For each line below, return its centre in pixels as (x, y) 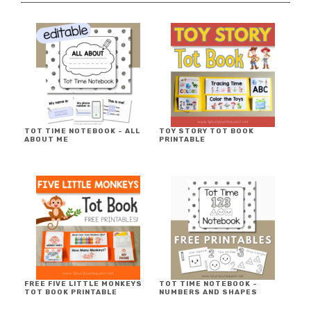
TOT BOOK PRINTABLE (72, 293)
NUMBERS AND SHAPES (208, 293)
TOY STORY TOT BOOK (207, 132)
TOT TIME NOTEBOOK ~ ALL (82, 132)
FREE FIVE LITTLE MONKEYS (83, 284)
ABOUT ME (47, 140)
